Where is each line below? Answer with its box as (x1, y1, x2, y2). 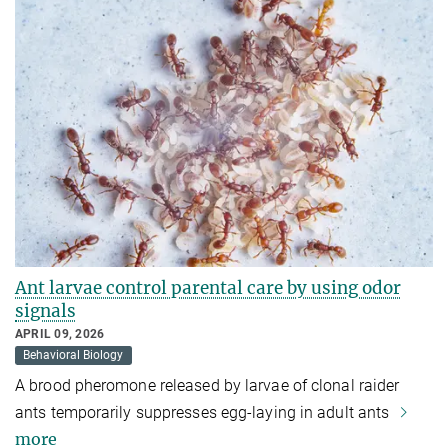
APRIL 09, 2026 (15, 326, 105, 341)
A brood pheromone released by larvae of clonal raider (15, 375, 400, 395)
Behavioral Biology (23, 348, 124, 363)
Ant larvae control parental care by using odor (15, 276, 401, 299)
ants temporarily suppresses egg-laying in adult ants (15, 402, 394, 422)
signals (15, 299, 76, 322)
